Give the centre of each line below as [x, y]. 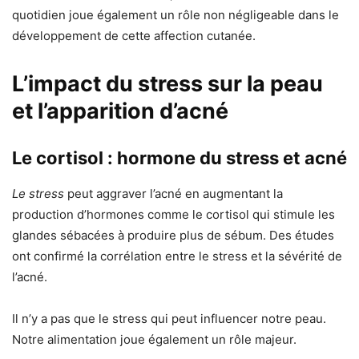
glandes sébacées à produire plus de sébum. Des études [173, 236]
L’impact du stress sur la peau [167, 84]
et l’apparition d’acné [120, 111]
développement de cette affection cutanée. [134, 36]
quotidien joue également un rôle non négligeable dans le [175, 15]
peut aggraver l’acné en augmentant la [173, 194]
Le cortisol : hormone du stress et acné [179, 158]
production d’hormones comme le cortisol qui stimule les [173, 215]
